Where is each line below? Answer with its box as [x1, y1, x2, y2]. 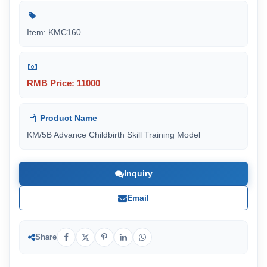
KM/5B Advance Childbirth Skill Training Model [27, 130, 200, 139]
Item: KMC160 [27, 27, 81, 37]
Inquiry [123, 169, 153, 178]
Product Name [38, 113, 97, 123]
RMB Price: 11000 [27, 78, 100, 88]
